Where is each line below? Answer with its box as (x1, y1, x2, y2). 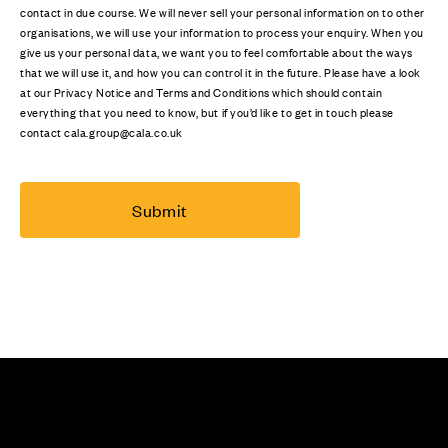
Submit (132, 198, 188, 221)
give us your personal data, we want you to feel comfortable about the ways (20, 42, 413, 61)
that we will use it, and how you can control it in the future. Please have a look (20, 62, 421, 81)
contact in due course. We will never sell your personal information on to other (20, 2, 425, 21)
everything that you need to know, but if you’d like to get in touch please (20, 102, 394, 121)
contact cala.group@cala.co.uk (20, 122, 183, 141)
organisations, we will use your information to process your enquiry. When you (20, 22, 424, 41)
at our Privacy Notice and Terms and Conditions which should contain (20, 82, 383, 101)
